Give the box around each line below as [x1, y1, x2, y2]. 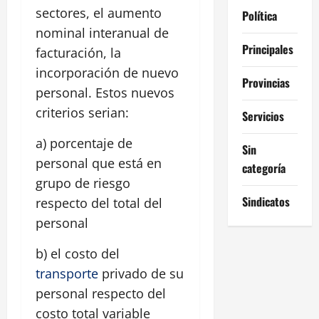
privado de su [98, 265, 184, 283]
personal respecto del [36, 285, 166, 303]
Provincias [241, 73, 290, 91]
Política [241, 6, 277, 24]
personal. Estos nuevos [36, 84, 174, 102]
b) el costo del [36, 245, 120, 263]
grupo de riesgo [36, 174, 130, 192]
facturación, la [36, 44, 121, 62]
